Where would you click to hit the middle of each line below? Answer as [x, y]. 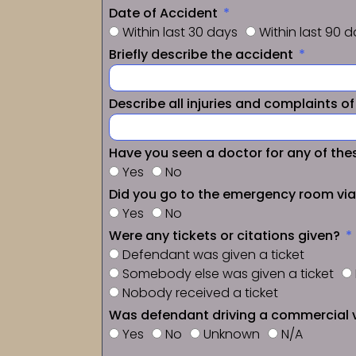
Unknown [232, 334]
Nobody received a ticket [200, 292]
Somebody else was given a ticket [228, 273]
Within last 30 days [180, 32]
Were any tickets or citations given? [226, 235]
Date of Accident [165, 13]
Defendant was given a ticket [213, 254]
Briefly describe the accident [203, 54]
